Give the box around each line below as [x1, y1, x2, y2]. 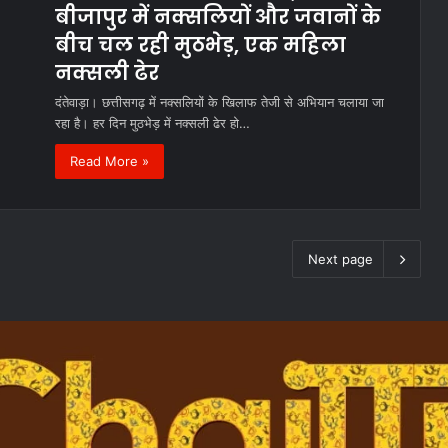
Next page [308, 251, 373, 268]
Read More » [70, 153, 149, 170]
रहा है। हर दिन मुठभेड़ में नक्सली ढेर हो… [55, 115, 250, 132]
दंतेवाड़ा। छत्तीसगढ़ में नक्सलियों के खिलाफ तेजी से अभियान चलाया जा [55, 94, 384, 111]
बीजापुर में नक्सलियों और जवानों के [55, 3, 381, 32]
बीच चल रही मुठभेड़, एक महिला [55, 31, 346, 60]
